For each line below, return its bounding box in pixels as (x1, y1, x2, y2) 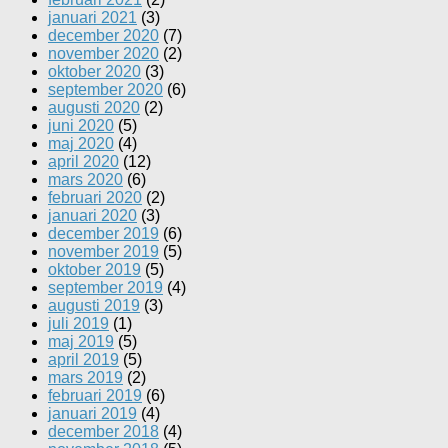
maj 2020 (48, 135, 114, 153)
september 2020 (48, 81, 163, 99)
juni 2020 (48, 117, 114, 135)
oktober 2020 (48, 63, 141, 81)
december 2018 (48, 423, 159, 441)
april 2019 (48, 351, 119, 369)
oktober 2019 (48, 261, 141, 279)
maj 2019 (48, 333, 114, 351)
